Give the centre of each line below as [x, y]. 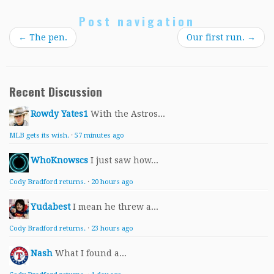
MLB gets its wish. [39, 136]
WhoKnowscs [59, 161]
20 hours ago [112, 182]
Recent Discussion [56, 92]
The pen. [47, 38]
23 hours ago [112, 229]
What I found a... [91, 254]
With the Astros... [128, 114]
